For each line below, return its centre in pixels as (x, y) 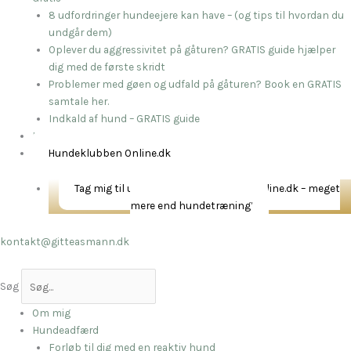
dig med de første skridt (107, 66)
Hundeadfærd (66, 329)
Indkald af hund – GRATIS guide (124, 118)
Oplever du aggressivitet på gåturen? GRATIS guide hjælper (192, 49)
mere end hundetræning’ (192, 206)
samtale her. (78, 101)
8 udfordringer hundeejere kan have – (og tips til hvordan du (196, 14)
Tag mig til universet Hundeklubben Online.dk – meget (208, 188)
